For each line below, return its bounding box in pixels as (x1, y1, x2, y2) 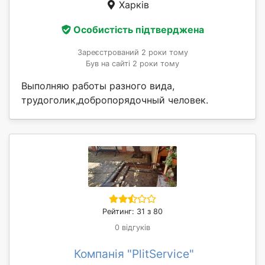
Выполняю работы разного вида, (21, 79, 174, 92)
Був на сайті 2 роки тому (86, 59, 179, 68)
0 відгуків (115, 222, 150, 232)
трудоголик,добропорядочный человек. (21, 93, 208, 106)
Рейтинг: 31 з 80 (102, 206, 163, 216)
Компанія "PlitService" (73, 246, 194, 261)
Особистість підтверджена (73, 23, 204, 35)
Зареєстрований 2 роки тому (77, 47, 188, 57)
